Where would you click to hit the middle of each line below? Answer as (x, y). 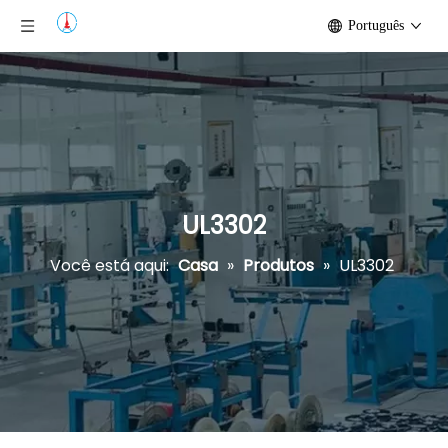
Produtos (278, 265)
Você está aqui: (109, 265)
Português (376, 25)
